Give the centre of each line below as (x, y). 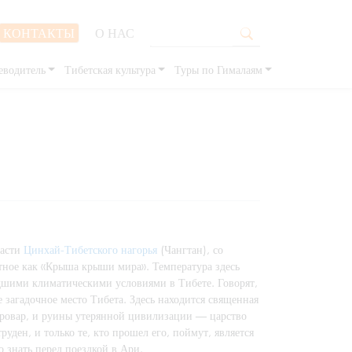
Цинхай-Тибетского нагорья (90, 249)
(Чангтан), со (190, 249)
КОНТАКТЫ (39, 33)
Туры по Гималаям (218, 70)
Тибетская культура (110, 70)
